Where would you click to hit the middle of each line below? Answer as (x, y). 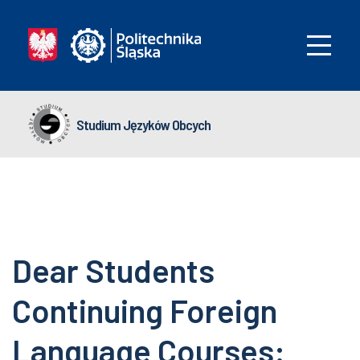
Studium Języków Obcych (143, 124)
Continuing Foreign (145, 310)
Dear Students (113, 270)
